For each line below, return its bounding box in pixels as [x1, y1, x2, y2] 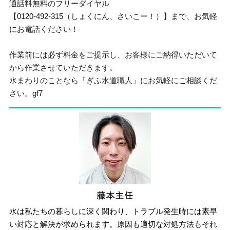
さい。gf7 [9, 89, 43, 98]
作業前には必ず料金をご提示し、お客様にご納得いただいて [9, 50, 218, 59]
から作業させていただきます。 [9, 63, 118, 72]
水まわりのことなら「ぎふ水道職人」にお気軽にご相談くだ [9, 76, 218, 85]
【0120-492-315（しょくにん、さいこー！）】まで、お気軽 [9, 12, 218, 21]
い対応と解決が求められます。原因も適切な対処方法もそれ [9, 219, 218, 228]
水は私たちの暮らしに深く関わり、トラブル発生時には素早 [9, 206, 218, 216]
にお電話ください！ [9, 25, 79, 33]
